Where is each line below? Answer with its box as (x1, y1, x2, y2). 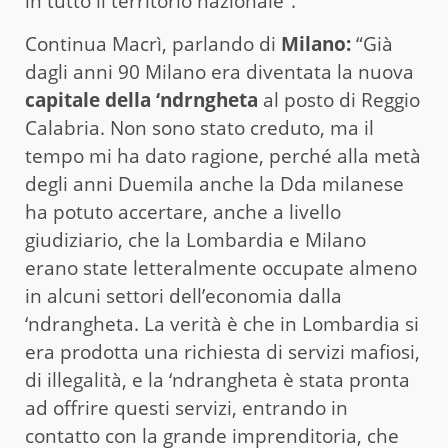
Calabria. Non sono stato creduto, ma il (25, 114, 374, 141)
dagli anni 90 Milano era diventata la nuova (25, 58, 414, 85)
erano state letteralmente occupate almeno (25, 254, 417, 281)
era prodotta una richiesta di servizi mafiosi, (25, 338, 420, 365)
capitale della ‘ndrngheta (25, 86, 258, 113)
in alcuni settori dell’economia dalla (25, 282, 342, 309)
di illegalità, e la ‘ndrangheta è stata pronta (25, 366, 410, 393)
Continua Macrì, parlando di (25, 30, 276, 57)
